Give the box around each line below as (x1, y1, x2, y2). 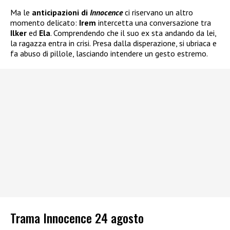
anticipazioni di (32, 7, 90, 17)
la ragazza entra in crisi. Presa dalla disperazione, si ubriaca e (10, 37, 217, 48)
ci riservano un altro (123, 7, 193, 17)
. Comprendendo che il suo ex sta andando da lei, (50, 27, 216, 38)
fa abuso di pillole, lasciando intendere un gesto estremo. (10, 48, 208, 59)
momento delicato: (10, 17, 79, 28)
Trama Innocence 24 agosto (10, 208, 144, 227)
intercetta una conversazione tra (96, 17, 211, 28)
